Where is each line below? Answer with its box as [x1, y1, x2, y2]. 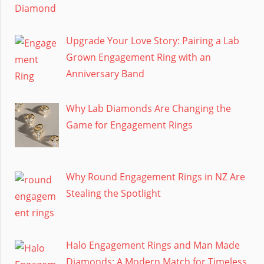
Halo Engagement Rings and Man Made [66, 238, 240, 252]
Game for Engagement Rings [66, 118, 193, 132]
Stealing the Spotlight [66, 187, 161, 200]
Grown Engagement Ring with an [66, 50, 211, 64]
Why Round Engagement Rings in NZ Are [66, 170, 245, 184]
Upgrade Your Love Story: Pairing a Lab [66, 34, 239, 47]
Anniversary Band [66, 67, 144, 80]
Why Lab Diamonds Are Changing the [66, 102, 231, 115]
